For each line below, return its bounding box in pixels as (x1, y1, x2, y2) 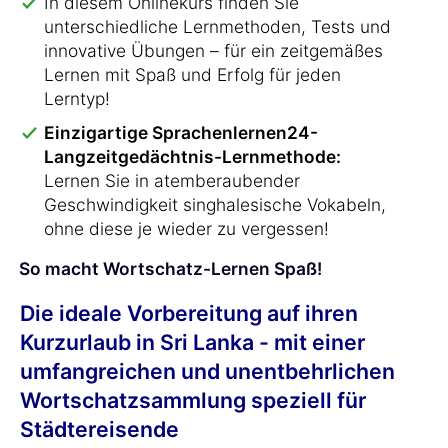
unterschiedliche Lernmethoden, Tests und (44, 16, 391, 37)
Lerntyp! (44, 88, 110, 109)
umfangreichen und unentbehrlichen (20, 358, 395, 384)
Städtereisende (20, 416, 179, 442)
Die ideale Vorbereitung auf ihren (20, 300, 358, 326)
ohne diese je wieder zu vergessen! (44, 218, 329, 239)
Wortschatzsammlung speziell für (20, 387, 366, 413)
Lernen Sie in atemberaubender (44, 170, 300, 191)
